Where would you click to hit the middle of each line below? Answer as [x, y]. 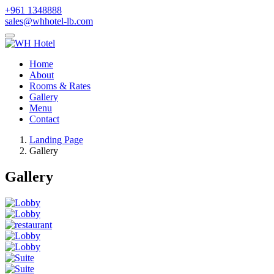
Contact [44, 119]
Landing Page [56, 140]
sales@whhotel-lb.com [49, 21]
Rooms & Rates [60, 86]
